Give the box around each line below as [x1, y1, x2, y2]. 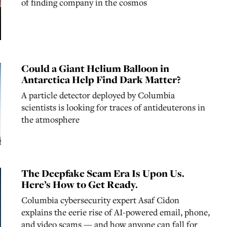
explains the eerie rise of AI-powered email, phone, [21, 206, 210, 218]
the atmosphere [21, 113, 80, 126]
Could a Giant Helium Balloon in [21, 61, 169, 76]
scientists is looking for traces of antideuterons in [21, 101, 205, 113]
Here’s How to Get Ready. [21, 177, 138, 192]
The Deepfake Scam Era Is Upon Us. [21, 166, 184, 180]
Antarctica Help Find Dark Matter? [21, 72, 181, 87]
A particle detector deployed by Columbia [21, 89, 175, 101]
